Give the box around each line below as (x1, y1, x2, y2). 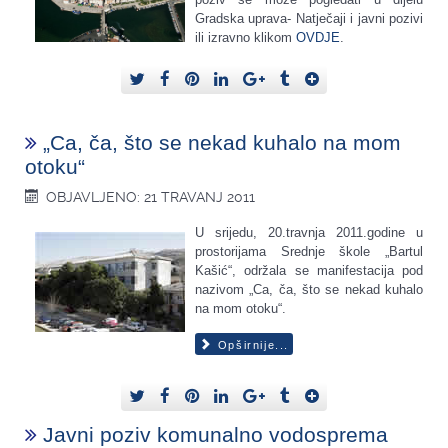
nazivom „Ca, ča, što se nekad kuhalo (195, 281, 423, 297)
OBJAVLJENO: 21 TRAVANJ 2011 (46, 188, 256, 205)
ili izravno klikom (195, 29, 296, 45)
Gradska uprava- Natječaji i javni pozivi (195, 10, 423, 26)
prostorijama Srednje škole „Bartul (195, 243, 423, 259)
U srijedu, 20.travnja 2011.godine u (195, 224, 423, 240)
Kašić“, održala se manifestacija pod (195, 262, 423, 278)
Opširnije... (213, 338, 289, 351)
